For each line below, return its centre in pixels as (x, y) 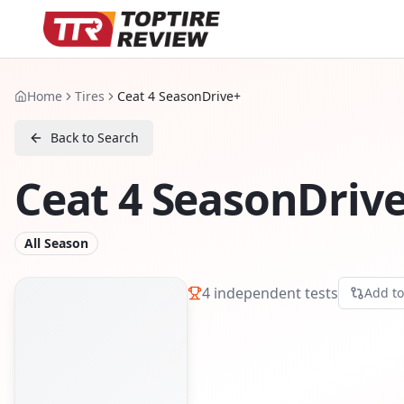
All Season (56, 243)
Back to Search (95, 138)
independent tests (274, 293)
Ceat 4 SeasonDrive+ (179, 96)
